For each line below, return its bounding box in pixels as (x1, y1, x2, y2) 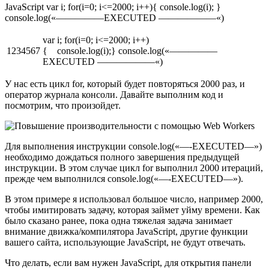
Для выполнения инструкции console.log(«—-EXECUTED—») (5, 141, 262, 152)
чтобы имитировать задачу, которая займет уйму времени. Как (5, 205, 260, 216)
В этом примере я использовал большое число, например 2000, (5, 194, 263, 205)
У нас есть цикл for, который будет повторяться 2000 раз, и (5, 79, 245, 89)
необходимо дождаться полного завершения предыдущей (5, 152, 240, 163)
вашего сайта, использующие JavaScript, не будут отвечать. (5, 237, 246, 248)
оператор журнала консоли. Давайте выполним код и (5, 89, 223, 100)
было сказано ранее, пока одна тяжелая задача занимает (5, 216, 232, 226)
